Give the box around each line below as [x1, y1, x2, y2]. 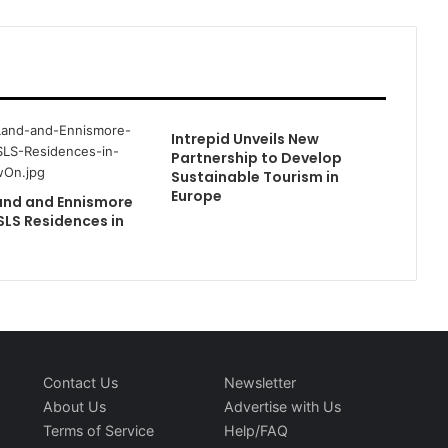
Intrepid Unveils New [171, 129, 320, 149]
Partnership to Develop [171, 148, 343, 168]
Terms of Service [43, 422, 155, 439]
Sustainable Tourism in [171, 167, 340, 187]
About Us [43, 398, 107, 415]
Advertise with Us [223, 398, 341, 415]
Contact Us [43, 374, 119, 391]
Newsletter [223, 374, 296, 391]
